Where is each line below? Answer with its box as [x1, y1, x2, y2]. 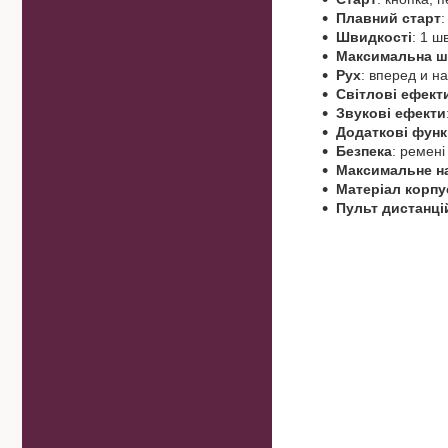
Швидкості [336, 29, 412, 46]
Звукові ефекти [336, 105, 446, 122]
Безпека [336, 143, 392, 160]
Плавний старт [336, 10, 441, 27]
